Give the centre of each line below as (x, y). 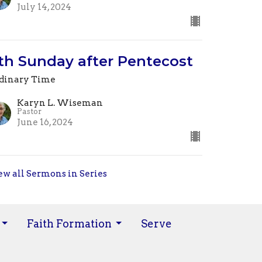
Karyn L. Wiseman (60, 103)
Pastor (30, 111)
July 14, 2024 (44, 7)
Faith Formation (69, 223)
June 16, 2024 (45, 122)
